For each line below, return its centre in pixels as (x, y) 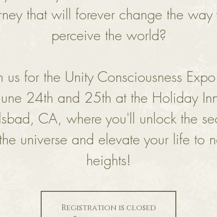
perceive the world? (108, 35)
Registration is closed (108, 208)
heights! (108, 160)
